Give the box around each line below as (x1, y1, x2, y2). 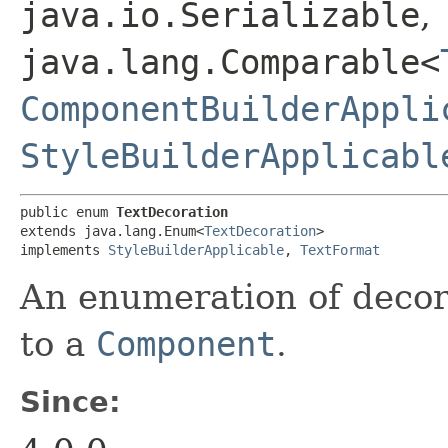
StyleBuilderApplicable (108, 241, 284, 258)
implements (20, 241, 108, 258)
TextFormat (300, 241, 380, 258)
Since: (20, 384, 121, 419)
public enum (20, 203, 116, 220)
